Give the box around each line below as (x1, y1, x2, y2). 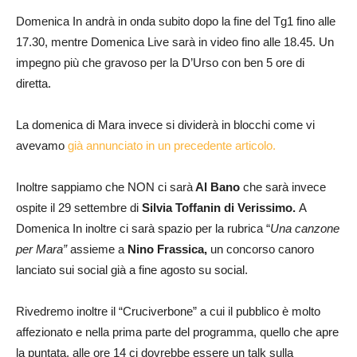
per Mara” (16, 241, 67, 256)
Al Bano (193, 179, 240, 194)
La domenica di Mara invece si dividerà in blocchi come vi (16, 117, 315, 131)
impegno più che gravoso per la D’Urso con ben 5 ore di (16, 55, 304, 69)
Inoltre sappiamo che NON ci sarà (16, 179, 193, 194)
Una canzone (270, 221, 339, 235)
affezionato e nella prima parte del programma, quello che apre (16, 324, 339, 339)
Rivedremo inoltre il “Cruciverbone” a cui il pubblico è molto (16, 304, 320, 318)
